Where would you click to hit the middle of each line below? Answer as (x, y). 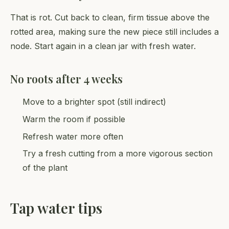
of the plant (45, 168)
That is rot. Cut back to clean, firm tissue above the (110, 18)
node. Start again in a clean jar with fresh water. (103, 46)
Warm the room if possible (74, 119)
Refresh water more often (73, 136)
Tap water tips (56, 208)
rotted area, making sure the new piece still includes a (114, 32)
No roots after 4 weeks (66, 79)
